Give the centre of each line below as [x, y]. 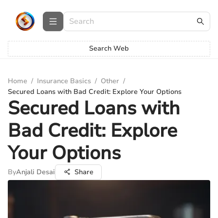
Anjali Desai [36, 172]
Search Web [109, 48]
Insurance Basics [64, 81]
